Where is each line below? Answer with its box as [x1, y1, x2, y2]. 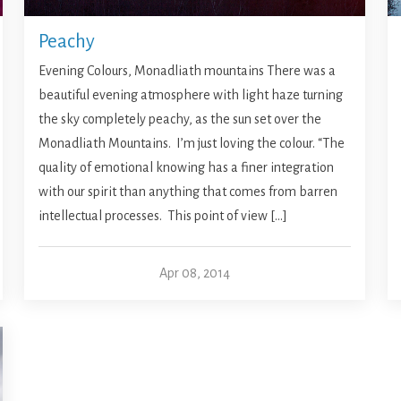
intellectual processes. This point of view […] [38, 209, 288, 224]
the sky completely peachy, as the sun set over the [38, 112, 322, 127]
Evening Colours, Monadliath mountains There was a [38, 64, 337, 79]
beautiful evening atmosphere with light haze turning [38, 88, 344, 103]
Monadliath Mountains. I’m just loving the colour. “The [38, 136, 346, 151]
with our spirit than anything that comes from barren [38, 184, 338, 200]
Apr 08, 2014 [159, 266, 231, 281]
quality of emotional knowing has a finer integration [38, 160, 335, 175]
